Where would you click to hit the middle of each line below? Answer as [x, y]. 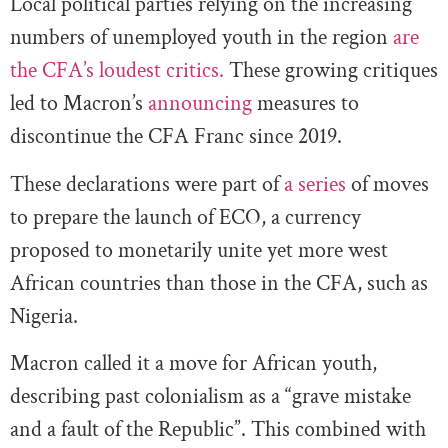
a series [315, 184]
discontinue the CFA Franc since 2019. [176, 137]
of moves [390, 184]
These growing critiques [331, 71]
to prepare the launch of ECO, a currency [185, 217]
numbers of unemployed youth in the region [201, 38]
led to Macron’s [76, 104]
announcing [200, 104]
